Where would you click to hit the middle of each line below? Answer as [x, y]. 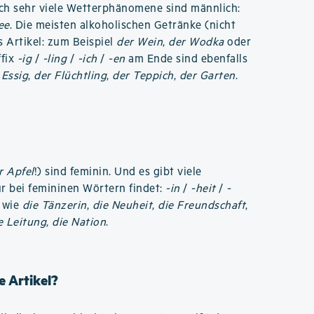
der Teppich [143, 76]
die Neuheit [122, 206]
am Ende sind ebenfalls [186, 59]
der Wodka [196, 42]
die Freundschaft [202, 206]
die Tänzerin [54, 206]
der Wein [140, 42]
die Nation [79, 223]
